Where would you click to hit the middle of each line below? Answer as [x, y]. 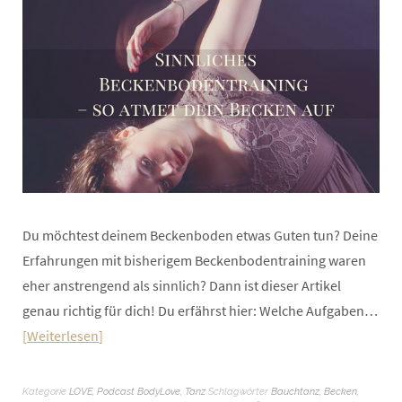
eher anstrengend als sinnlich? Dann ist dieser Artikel [182, 285]
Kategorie [46, 391]
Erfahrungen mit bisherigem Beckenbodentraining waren [194, 260]
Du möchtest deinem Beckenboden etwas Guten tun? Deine [200, 235]
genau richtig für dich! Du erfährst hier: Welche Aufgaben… [200, 310]
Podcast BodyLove [139, 391]
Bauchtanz [295, 391]
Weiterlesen [63, 335]
